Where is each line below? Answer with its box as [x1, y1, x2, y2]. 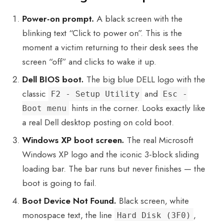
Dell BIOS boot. [22, 73, 84, 86]
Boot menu [22, 104, 67, 113]
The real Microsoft [124, 134, 194, 147]
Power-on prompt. [22, 12, 95, 26]
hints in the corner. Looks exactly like [69, 102, 206, 115]
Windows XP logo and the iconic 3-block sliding [22, 148, 199, 161]
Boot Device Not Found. [22, 194, 117, 208]
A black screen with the [94, 12, 183, 26]
